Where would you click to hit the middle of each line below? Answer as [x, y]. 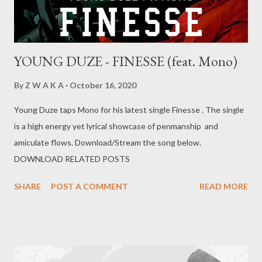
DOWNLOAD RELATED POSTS [72, 159]
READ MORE [224, 187]
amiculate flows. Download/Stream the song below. [127, 143]
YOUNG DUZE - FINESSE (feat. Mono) [126, 61]
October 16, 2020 [103, 85]
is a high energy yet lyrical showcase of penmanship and [116, 126]
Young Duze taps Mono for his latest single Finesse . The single [129, 110]
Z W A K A [44, 85]
